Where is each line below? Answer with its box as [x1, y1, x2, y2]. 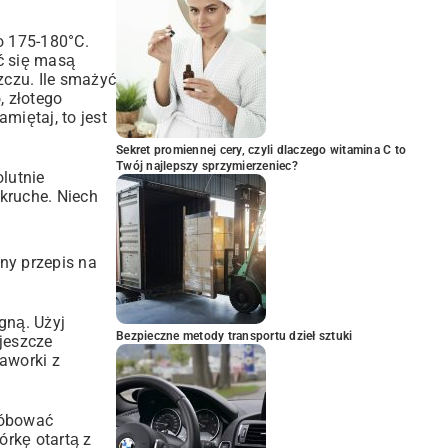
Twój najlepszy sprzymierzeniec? [116, 159, 298, 173]
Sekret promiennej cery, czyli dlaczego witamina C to [116, 143, 406, 157]
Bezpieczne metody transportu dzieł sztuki [116, 329, 353, 343]
